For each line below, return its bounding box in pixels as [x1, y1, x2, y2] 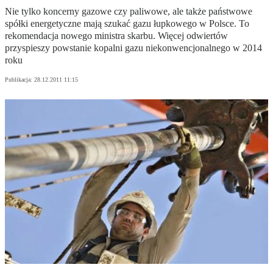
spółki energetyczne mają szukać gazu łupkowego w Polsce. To [5, 18, 249, 29]
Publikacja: [5, 76, 34, 83]
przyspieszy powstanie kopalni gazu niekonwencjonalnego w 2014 [5, 43, 262, 54]
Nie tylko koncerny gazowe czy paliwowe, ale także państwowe [5, 6, 252, 17]
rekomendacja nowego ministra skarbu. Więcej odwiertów [5, 30, 228, 41]
